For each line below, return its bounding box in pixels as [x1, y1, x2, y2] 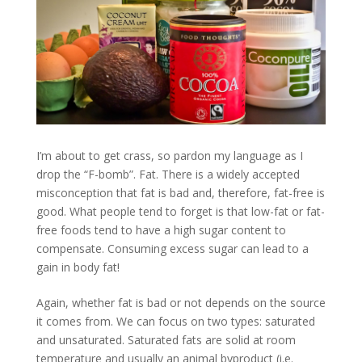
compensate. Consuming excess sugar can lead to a [36, 241, 309, 257]
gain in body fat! [36, 259, 120, 276]
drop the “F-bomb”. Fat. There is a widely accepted [36, 166, 300, 183]
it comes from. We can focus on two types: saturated [36, 314, 315, 330]
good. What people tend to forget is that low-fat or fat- [36, 204, 325, 220]
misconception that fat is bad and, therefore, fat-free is [36, 185, 325, 201]
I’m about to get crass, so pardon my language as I [36, 148, 303, 164]
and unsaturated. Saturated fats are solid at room [36, 332, 296, 348]
